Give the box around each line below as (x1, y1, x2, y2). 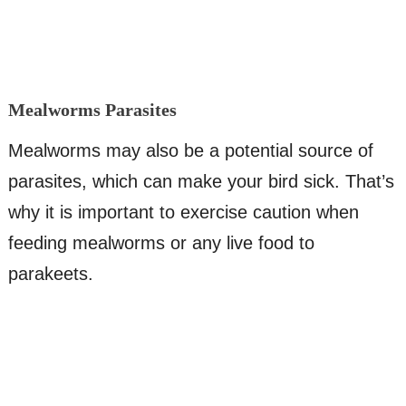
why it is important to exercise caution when (7, 202, 359, 223)
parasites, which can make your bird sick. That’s (7, 171, 394, 192)
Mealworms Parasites (7, 100, 177, 121)
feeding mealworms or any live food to (7, 233, 314, 254)
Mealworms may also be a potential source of (7, 140, 373, 161)
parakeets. (7, 264, 93, 285)
